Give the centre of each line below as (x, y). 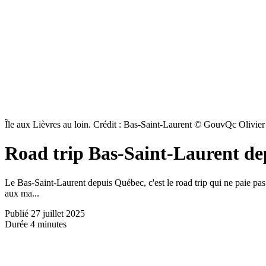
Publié (18, 213)
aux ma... (22, 193)
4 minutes (48, 224)
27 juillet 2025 (58, 213)
